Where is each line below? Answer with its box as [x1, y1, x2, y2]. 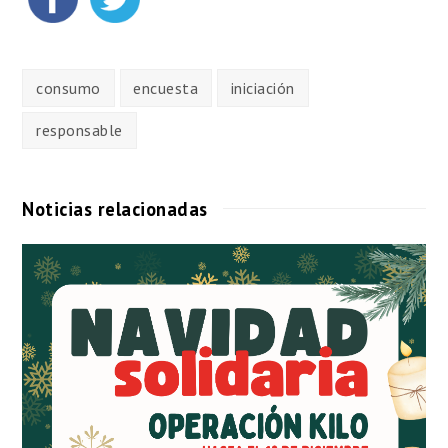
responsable [36, 120, 123, 141]
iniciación [230, 77, 295, 98]
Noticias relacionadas [22, 197, 208, 222]
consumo [36, 77, 101, 98]
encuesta [133, 77, 199, 98]
